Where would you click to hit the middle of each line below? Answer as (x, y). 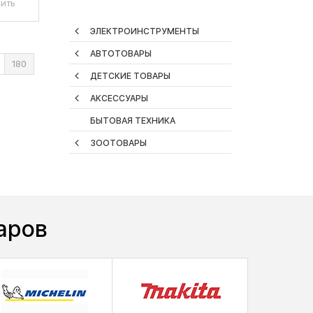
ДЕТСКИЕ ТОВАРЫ (130, 76)
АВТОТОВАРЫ (121, 54)
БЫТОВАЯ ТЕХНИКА (132, 121)
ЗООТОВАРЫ (118, 143)
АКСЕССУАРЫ (119, 99)
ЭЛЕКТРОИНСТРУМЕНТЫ (144, 31)
